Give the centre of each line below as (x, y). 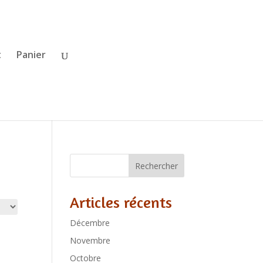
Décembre (90, 223)
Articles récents (121, 202)
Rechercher (156, 166)
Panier (31, 55)
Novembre (90, 240)
